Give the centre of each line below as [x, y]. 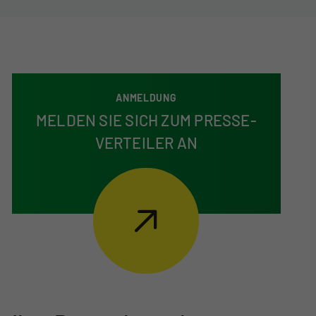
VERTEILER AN [146, 143]
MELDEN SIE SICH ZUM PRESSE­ [146, 120]
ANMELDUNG [146, 98]
